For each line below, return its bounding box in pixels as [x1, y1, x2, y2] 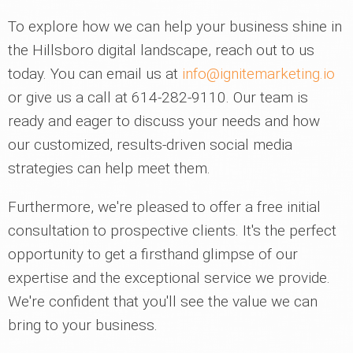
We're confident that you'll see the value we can [8, 292, 318, 310]
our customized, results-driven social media [8, 136, 292, 154]
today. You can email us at [8, 65, 182, 83]
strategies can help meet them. [8, 159, 210, 177]
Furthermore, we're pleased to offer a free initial [8, 198, 321, 216]
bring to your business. [8, 316, 158, 334]
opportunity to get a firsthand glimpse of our [8, 245, 298, 263]
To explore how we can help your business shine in [8, 17, 342, 35]
